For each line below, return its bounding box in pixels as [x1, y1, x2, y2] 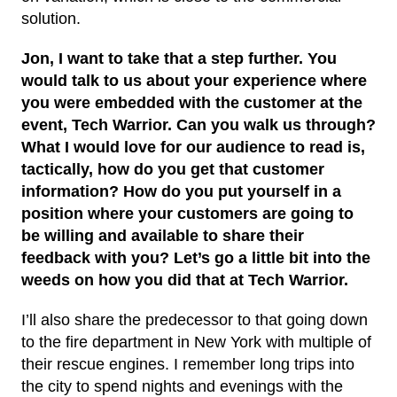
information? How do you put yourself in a [21, 182, 341, 200]
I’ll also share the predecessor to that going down [21, 310, 368, 329]
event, [21, 115, 72, 134]
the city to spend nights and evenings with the [21, 377, 343, 395]
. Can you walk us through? [167, 115, 376, 134]
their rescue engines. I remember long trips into [21, 354, 354, 373]
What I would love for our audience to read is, [21, 137, 365, 156]
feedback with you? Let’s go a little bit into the [21, 248, 370, 267]
